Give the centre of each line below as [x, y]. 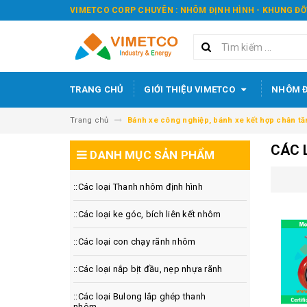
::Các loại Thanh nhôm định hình [138, 187]
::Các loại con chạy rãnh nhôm [135, 242]
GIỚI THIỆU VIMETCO [191, 89]
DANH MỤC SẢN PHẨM [151, 155]
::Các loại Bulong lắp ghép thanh [139, 296]
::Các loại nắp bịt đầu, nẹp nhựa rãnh [148, 269]
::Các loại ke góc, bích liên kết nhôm [147, 214]
